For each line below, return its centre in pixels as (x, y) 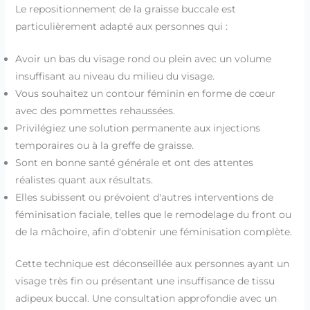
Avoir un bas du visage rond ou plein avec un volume (143, 59)
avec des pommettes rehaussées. (95, 111)
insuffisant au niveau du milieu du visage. (115, 76)
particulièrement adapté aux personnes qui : (121, 26)
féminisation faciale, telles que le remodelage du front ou (153, 215)
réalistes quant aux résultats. (84, 180)
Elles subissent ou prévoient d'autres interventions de (144, 198)
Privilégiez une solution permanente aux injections (137, 128)
